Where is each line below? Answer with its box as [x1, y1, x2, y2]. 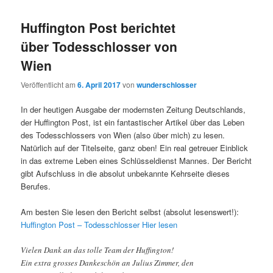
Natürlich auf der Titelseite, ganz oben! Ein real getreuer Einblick [21, 141, 249, 154]
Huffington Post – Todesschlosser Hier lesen [21, 218, 178, 230]
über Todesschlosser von [21, 37, 178, 56]
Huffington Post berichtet [21, 18, 176, 37]
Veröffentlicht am [21, 79, 78, 90]
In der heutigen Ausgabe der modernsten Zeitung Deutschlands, [21, 103, 246, 115]
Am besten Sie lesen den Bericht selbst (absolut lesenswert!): [21, 205, 239, 218]
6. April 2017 [77, 79, 121, 90]
